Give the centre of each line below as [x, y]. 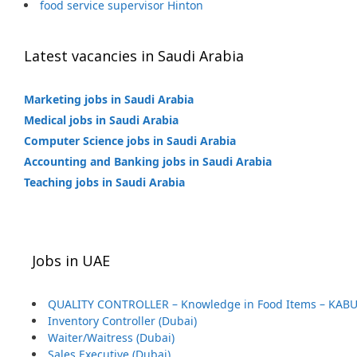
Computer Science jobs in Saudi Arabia [130, 141]
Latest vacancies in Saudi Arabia [134, 56]
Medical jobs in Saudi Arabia [101, 120]
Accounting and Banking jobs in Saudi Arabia [148, 161]
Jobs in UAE [71, 261]
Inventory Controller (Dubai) [122, 321]
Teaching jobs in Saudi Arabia [104, 182]
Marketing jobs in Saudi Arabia [109, 99]
